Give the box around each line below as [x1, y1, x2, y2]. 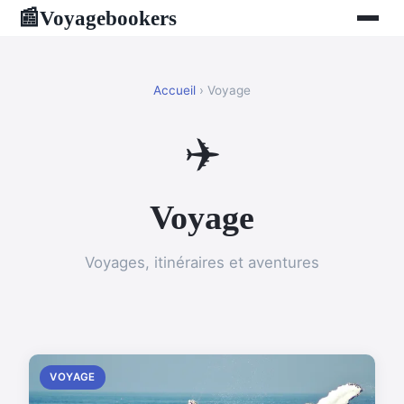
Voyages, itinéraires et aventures [85, 253, 319, 271]
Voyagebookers [40, 5, 177, 30]
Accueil [153, 83, 196, 97]
